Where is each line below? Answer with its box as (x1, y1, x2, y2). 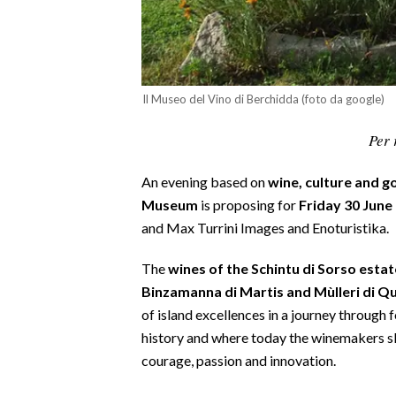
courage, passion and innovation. (141, 351, 336, 369)
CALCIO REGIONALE (18, 40, 125, 54)
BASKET (18, 66, 60, 80)
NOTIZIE (18, 370, 63, 385)
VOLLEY (18, 93, 59, 107)
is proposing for (198, 195, 299, 213)
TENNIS (18, 146, 57, 160)
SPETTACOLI (18, 257, 88, 271)
